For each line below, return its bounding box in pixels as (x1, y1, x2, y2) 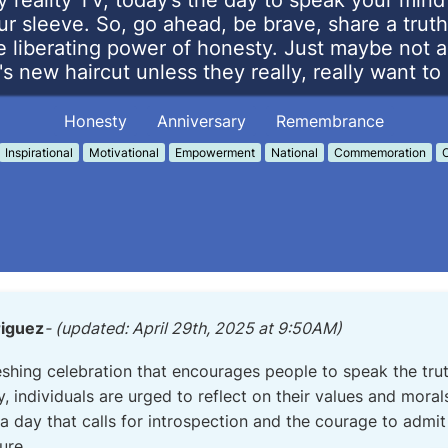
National (271, 145, 318, 160)
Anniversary (157, 111, 246, 131)
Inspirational (5, 145, 73, 160)
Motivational (89, 145, 159, 160)
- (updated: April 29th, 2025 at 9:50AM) (44, 317, 342, 338)
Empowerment (175, 145, 255, 160)
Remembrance (276, 111, 384, 131)
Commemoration (334, 145, 426, 160)
